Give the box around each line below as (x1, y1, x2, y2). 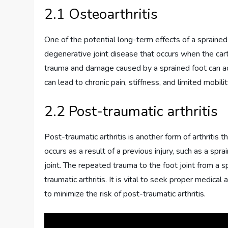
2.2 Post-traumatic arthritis (44, 102, 218, 122)
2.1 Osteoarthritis (44, 5, 158, 24)
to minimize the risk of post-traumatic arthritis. (44, 188, 206, 200)
